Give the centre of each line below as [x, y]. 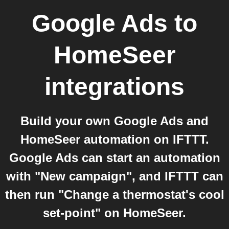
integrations [114, 87]
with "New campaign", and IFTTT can [114, 176]
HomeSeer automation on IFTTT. [114, 139]
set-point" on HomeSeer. [114, 213]
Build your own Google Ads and [114, 121]
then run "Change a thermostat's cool [114, 194]
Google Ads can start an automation [114, 158]
